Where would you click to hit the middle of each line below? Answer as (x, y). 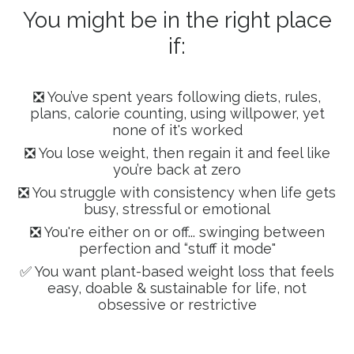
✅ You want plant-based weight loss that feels (177, 271)
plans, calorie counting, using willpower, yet (177, 113)
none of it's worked (177, 130)
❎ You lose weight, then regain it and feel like (177, 153)
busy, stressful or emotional (177, 209)
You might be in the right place (177, 20)
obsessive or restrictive (177, 305)
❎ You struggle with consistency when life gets (177, 192)
